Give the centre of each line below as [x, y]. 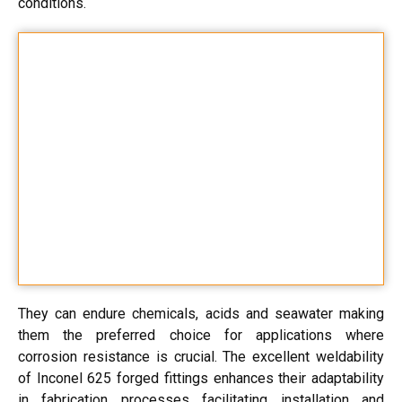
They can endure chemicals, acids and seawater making [201, 314]
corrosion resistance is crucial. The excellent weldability [201, 357]
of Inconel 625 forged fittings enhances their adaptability [201, 379]
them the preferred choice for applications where [201, 336]
